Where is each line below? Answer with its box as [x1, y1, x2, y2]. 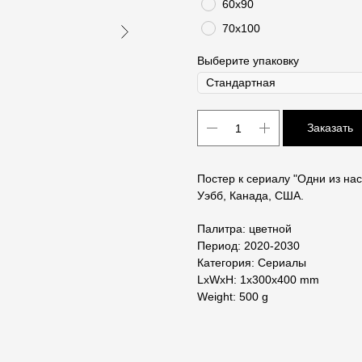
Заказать [307, 121, 353, 135]
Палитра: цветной [197, 222, 292, 236]
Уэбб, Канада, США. [197, 189, 304, 203]
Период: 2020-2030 [197, 239, 300, 253]
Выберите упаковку [197, 54, 299, 68]
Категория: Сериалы [197, 256, 306, 270]
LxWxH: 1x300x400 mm [197, 273, 319, 287]
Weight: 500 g [197, 290, 268, 304]
